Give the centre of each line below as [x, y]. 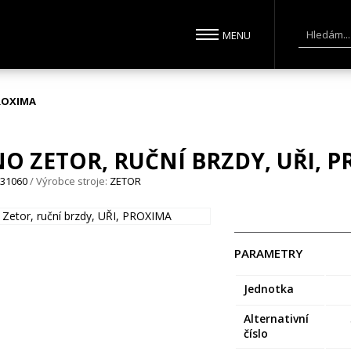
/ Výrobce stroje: [69, 181]
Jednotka [269, 288]
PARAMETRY [269, 253]
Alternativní [277, 318]
